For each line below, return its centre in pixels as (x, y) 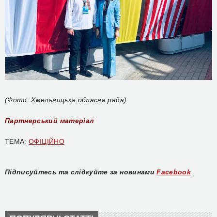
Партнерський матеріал (50, 120)
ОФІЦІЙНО (46, 141)
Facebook (174, 172)
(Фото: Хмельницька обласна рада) (66, 100)
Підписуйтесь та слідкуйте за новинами (80, 172)
